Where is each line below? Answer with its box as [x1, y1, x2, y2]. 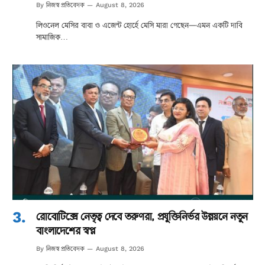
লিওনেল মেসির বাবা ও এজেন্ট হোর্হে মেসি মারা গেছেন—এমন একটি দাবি [36, 20, 243, 31]
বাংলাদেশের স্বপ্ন [36, 223, 96, 238]
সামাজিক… [36, 32, 68, 43]
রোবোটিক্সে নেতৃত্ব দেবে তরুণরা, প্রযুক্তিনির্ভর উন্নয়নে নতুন [36, 209, 248, 224]
